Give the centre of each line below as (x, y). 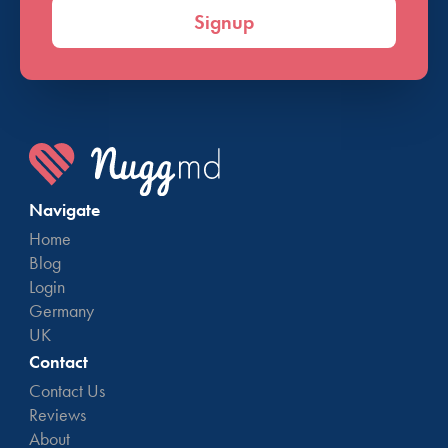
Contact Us (66, 391)
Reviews (57, 415)
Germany (61, 311)
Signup (224, 22)
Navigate (64, 210)
